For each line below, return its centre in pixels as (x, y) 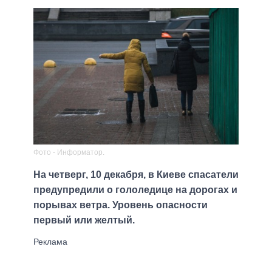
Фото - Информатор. (69, 153)
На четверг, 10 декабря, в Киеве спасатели (136, 175)
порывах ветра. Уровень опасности (121, 205)
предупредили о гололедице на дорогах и (135, 190)
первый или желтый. (84, 220)
